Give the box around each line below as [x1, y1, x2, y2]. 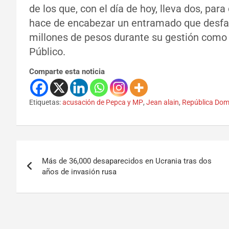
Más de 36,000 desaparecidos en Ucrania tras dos [42, 156, 212, 166]
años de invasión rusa [42, 167, 117, 177]
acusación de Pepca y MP [62, 98, 143, 107]
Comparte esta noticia [29, 67, 105, 77]
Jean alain [146, 98, 179, 107]
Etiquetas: [29, 98, 61, 107]
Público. [29, 45, 65, 58]
